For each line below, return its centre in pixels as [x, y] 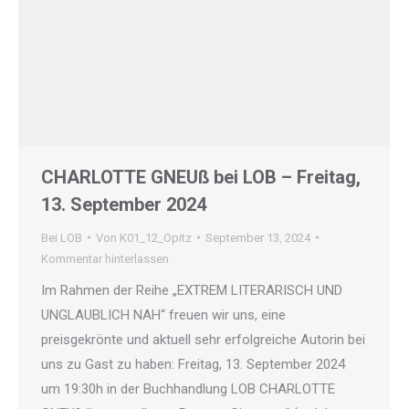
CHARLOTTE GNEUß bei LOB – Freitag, [201, 177]
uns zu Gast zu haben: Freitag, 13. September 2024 [193, 364]
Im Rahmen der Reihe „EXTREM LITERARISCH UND [192, 290]
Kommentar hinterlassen [105, 258]
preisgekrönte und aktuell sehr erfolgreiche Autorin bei [203, 339]
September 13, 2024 [258, 237]
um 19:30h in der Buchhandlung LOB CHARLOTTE [188, 388]
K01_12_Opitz [156, 237]
